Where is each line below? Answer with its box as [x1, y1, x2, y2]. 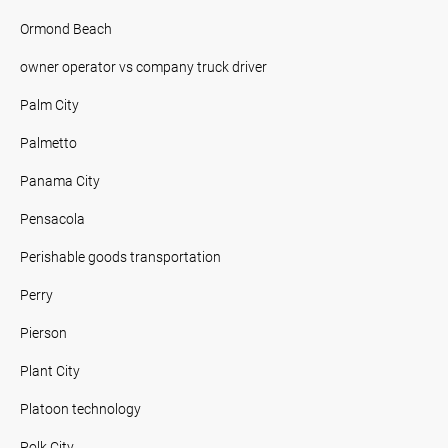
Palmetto [20, 132, 77, 152]
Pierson [20, 322, 67, 342]
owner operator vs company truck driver [20, 56, 267, 76]
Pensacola [20, 208, 85, 228]
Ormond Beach [20, 18, 112, 38]
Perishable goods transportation [20, 246, 221, 266]
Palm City [20, 94, 79, 114]
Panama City [20, 170, 100, 190]
